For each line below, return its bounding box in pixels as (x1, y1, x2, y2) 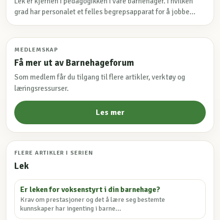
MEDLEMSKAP (14, 46, 58, 54)
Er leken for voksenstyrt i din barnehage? (20, 184, 161, 194)
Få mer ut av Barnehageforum (14, 57, 134, 68)
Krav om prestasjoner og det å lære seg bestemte (20, 195, 165, 204)
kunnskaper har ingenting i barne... (20, 204, 122, 213)
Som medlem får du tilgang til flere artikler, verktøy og (14, 73, 185, 82)
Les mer (95, 107, 125, 117)
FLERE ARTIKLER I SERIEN (14, 149, 94, 157)
